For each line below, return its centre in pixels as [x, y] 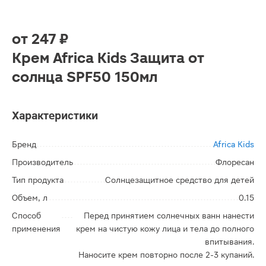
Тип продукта [38, 180]
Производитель [42, 162]
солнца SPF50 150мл [85, 77]
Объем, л [30, 198]
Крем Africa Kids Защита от [108, 58]
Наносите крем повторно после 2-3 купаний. [166, 255]
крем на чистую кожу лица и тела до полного [165, 229]
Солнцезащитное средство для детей [180, 180]
